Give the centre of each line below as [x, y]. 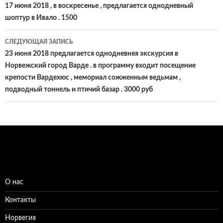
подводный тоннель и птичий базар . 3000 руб [79, 90]
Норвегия [20, 218]
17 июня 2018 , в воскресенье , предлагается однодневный [99, 6]
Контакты [20, 200]
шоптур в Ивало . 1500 [41, 18]
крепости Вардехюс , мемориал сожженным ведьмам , [93, 78]
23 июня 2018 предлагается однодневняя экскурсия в [92, 54]
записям [29, 25]
